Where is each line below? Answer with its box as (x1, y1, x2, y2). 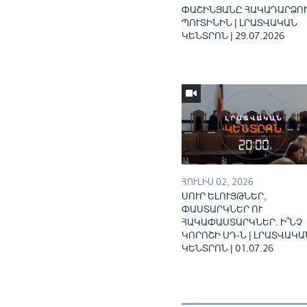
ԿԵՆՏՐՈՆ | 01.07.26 (182, 241, 274, 254)
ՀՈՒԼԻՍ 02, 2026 (182, 175, 254, 187)
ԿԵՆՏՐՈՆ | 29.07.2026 (182, 29, 285, 41)
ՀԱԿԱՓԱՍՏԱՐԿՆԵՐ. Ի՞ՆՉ (182, 215, 303, 228)
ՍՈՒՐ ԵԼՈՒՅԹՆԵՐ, (182, 189, 267, 201)
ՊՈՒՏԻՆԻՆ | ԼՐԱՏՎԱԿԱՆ (182, 16, 298, 28)
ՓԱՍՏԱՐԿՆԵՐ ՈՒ (182, 202, 263, 214)
